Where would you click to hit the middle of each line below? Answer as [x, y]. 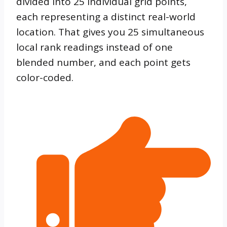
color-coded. [45, 78]
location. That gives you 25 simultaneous [110, 32]
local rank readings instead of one [94, 47]
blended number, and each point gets [103, 63]
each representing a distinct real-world [106, 17]
